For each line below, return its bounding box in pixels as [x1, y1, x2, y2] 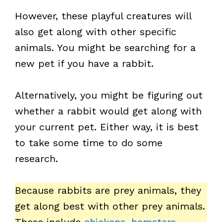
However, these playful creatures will [15, 10, 191, 22]
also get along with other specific [15, 26, 176, 38]
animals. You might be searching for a [15, 42, 196, 54]
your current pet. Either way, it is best [15, 121, 199, 133]
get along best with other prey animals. [15, 200, 205, 212]
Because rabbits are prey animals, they [15, 184, 201, 196]
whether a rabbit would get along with [15, 105, 202, 117]
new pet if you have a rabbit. [15, 57, 154, 69]
